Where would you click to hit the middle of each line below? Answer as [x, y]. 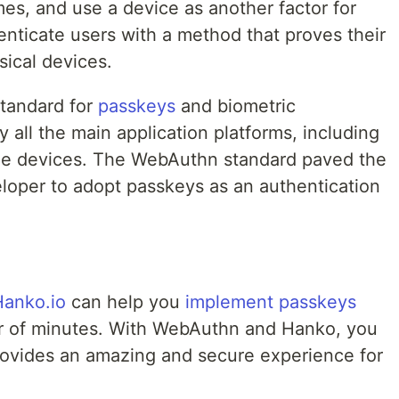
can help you [126, 302]
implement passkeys [271, 302]
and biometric [236, 106]
